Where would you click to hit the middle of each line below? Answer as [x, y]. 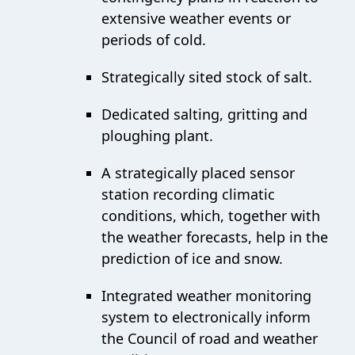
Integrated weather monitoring [206, 296]
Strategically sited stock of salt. [207, 77]
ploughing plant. [157, 136]
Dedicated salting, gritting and [204, 114]
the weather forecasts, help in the [215, 237]
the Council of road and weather [210, 338]
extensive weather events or [196, 18]
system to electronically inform [206, 317]
